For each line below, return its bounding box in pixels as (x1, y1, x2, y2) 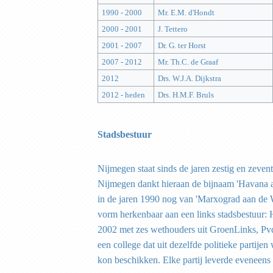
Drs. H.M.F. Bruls (157, 90, 214, 100)
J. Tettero (157, 24, 188, 34)
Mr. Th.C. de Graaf (157, 57, 218, 67)
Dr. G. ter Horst (157, 41, 206, 51)
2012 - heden (101, 90, 145, 100)
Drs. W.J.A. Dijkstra (157, 74, 221, 83)
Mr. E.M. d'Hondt (157, 8, 214, 18)
